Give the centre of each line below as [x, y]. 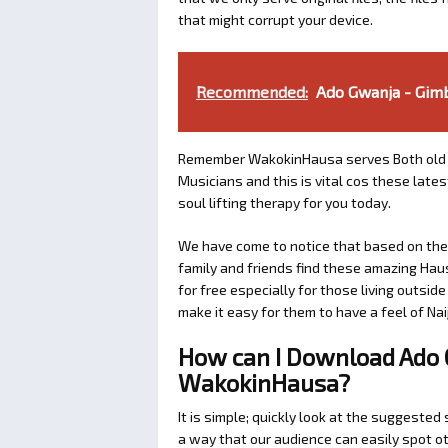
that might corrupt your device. [275, 19]
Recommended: [252, 91]
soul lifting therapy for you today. [284, 202]
